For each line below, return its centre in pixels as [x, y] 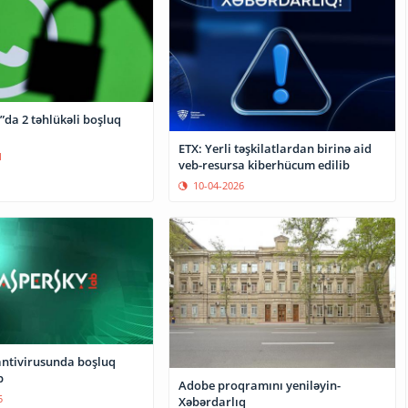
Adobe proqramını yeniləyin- [260, 385]
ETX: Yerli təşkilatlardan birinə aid [275, 148]
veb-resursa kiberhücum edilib [265, 164]
